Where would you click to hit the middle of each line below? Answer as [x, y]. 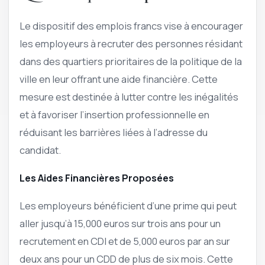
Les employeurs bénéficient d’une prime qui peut [128, 206]
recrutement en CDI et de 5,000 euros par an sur [125, 241]
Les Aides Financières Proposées [97, 178]
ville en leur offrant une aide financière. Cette [119, 79]
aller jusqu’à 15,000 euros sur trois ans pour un [120, 224]
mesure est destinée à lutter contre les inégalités [129, 96]
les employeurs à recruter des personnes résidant [131, 43]
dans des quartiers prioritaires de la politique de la [131, 61]
